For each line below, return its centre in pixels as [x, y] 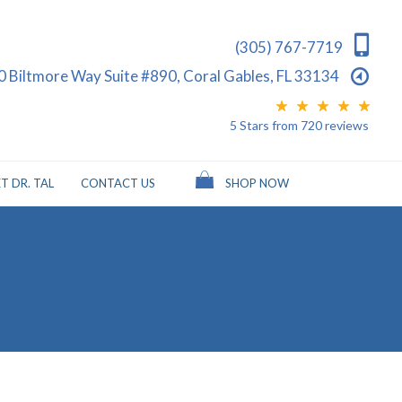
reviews [345, 125]
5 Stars [249, 125]
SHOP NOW [255, 183]
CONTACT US [118, 183]
